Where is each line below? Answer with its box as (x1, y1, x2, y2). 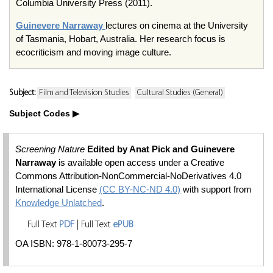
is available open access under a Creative (56, 157, 224, 168)
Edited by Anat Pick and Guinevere (87, 144, 235, 154)
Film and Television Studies (39, 88, 129, 97)
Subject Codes (9, 108, 70, 118)
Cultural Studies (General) (137, 88, 223, 97)
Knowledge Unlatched (15, 197, 102, 208)
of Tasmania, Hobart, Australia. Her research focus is (16, 34, 225, 44)
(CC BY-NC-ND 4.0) (99, 184, 180, 194)
